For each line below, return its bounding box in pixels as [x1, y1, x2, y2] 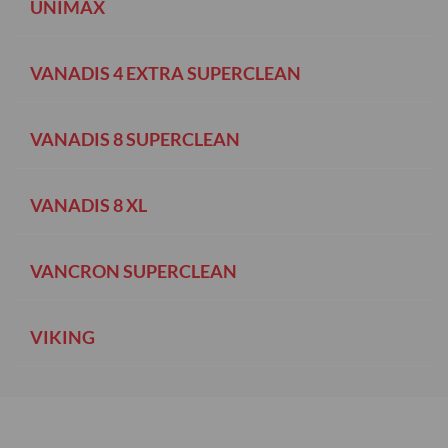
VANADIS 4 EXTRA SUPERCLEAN [30, 61, 301, 84]
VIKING [30, 325, 95, 348]
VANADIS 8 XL [30, 193, 147, 216]
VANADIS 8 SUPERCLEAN [30, 127, 240, 150]
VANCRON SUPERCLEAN [30, 259, 237, 282]
